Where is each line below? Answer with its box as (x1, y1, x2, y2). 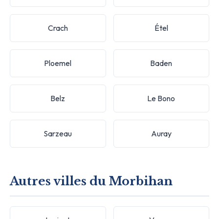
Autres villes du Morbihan (10, 174, 173, 188)
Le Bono (147, 93, 175, 103)
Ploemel (44, 58, 72, 68)
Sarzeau (44, 128, 72, 138)
